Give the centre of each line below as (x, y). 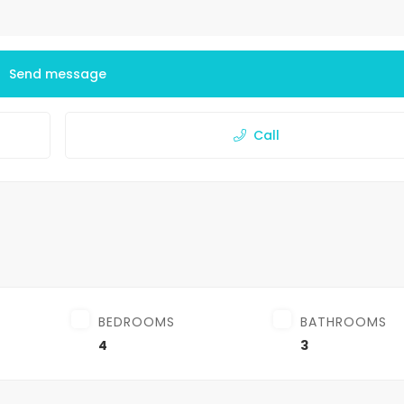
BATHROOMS (344, 321)
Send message (58, 73)
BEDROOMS (137, 321)
